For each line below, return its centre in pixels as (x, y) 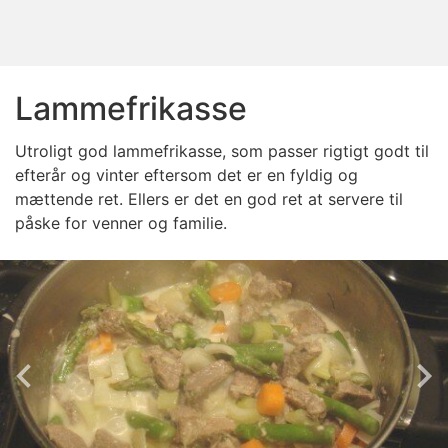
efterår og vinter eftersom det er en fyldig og (186, 175)
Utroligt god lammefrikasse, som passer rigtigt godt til (222, 151)
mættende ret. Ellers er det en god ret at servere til (209, 199)
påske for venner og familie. (121, 223)
